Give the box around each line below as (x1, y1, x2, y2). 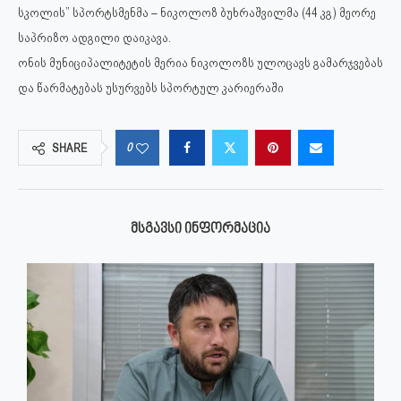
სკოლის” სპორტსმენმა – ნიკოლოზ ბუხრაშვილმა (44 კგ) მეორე (18, 5, 376, 21)
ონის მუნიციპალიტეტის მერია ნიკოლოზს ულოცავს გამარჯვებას (18, 55, 383, 71)
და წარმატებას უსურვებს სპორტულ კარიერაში (18, 81, 284, 96)
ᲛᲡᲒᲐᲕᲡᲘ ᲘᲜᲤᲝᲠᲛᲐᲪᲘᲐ (131, 222, 270, 237)
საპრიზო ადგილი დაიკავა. (18, 30, 171, 46)
